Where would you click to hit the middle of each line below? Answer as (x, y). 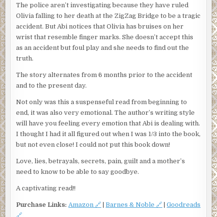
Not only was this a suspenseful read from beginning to (102, 102)
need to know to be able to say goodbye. (78, 172)
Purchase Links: (42, 205)
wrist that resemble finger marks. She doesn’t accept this (105, 37)
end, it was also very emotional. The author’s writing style (106, 113)
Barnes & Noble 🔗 (134, 205)
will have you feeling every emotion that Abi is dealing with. (108, 124)
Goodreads (184, 205)
